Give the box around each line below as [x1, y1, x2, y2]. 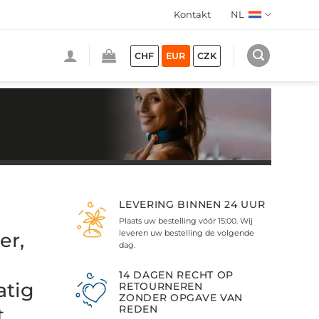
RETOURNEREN [119, 279, 203, 293]
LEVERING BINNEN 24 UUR [119, 197, 266, 211]
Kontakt [173, 9, 211, 20]
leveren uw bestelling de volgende [119, 227, 255, 238]
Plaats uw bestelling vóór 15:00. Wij [119, 215, 253, 226]
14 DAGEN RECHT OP [119, 268, 234, 281]
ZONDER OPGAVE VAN [119, 291, 244, 304]
